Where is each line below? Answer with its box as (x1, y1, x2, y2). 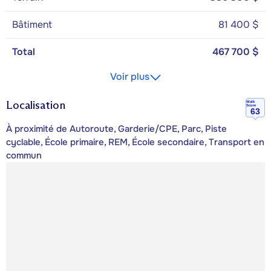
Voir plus (109, 70, 149, 83)
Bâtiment (12, 18, 52, 31)
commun (6, 149, 42, 162)
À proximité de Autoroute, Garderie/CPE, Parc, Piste (6, 123, 227, 135)
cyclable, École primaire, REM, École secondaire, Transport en (6, 136, 264, 149)
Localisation (6, 98, 65, 112)
